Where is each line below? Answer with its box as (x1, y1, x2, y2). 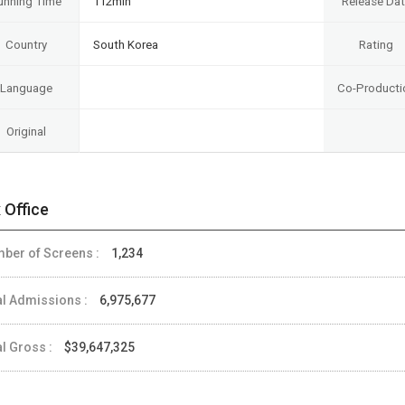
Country (5, 37, 47, 52)
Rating (359, 37, 393, 52)
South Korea (93, 37, 158, 52)
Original (5, 124, 46, 138)
